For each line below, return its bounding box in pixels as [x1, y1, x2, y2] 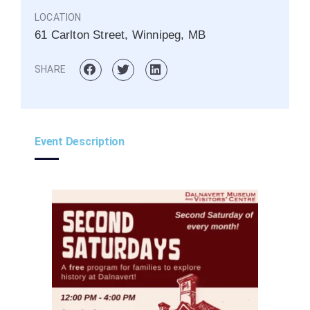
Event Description [35, 134, 125, 148]
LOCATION [35, 12, 82, 23]
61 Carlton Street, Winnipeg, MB [35, 28, 206, 42]
